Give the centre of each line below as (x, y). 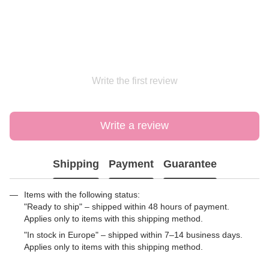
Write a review (134, 126)
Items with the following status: (82, 194)
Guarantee (190, 164)
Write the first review (134, 80)
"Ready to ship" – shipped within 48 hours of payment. (127, 206)
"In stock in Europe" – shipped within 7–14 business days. (133, 234)
